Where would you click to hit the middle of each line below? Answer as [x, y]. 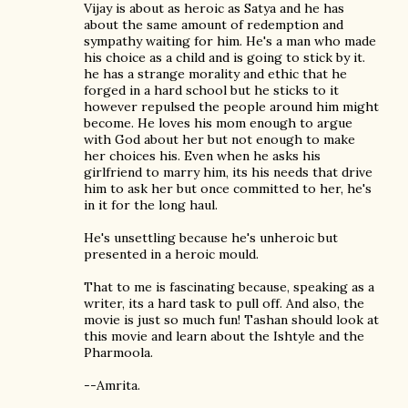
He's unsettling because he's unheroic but [211, 238]
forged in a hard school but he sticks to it [211, 90]
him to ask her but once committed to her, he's [228, 189]
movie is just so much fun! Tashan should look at [231, 320]
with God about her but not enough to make [219, 139]
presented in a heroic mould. [171, 254]
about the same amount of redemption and [214, 25]
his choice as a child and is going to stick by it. [224, 57]
